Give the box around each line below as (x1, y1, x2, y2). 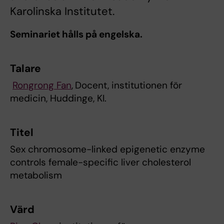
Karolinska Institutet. (10, 4, 114, 19)
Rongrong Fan (12, 79, 71, 92)
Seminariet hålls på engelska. (10, 28, 142, 41)
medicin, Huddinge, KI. (10, 92, 106, 105)
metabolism (10, 169, 62, 182)
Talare (10, 61, 44, 76)
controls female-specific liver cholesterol (10, 156, 191, 169)
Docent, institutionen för (75, 79, 182, 92)
